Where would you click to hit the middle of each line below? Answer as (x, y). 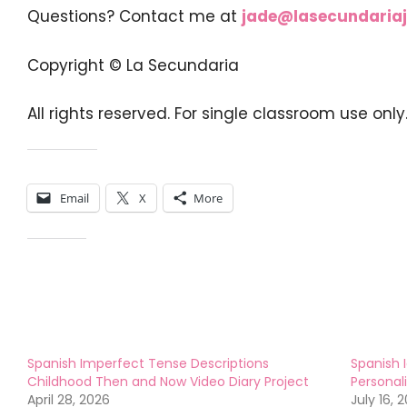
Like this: (57, 255)
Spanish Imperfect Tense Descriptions (148, 363)
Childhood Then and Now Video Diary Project (168, 381)
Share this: (63, 166)
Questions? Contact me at (134, 17)
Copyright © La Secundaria (133, 65)
